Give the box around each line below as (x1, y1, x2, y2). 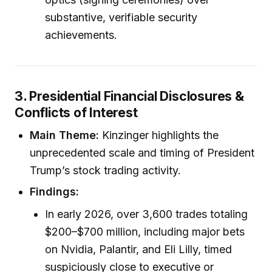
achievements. (45, 28, 118, 41)
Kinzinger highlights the (99, 129, 219, 142)
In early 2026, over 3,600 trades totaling (45, 207, 248, 220)
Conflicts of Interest (15, 104, 138, 120)
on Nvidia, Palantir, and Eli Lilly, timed (45, 242, 233, 256)
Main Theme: (30, 129, 100, 142)
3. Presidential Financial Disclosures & (15, 87, 244, 104)
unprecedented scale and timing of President (30, 146, 255, 160)
